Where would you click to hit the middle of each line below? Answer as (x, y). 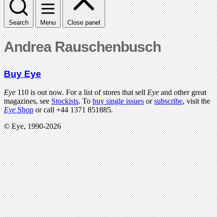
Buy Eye (23, 74)
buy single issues (118, 101)
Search (19, 22)
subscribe (168, 101)
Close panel (84, 22)
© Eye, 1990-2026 (32, 126)
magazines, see (28, 101)
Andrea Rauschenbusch (82, 46)
